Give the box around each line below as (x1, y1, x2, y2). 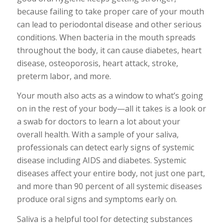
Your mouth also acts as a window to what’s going (16, 90, 203, 102)
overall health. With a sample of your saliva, (16, 129, 179, 140)
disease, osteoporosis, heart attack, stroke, (16, 57, 178, 69)
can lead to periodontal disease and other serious (16, 18, 202, 30)
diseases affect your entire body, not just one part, (16, 168, 205, 179)
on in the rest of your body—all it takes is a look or (16, 103, 206, 114)
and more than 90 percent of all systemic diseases (16, 181, 202, 192)
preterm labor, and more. (16, 70, 111, 82)
